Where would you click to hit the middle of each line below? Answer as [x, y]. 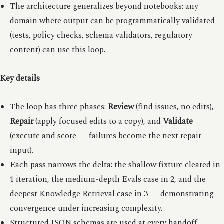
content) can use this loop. [57, 50]
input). [21, 150]
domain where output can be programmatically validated [112, 21]
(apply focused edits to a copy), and [98, 121]
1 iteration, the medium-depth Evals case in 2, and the [108, 179]
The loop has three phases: [59, 107]
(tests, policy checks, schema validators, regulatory [101, 35]
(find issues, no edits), [174, 107]
